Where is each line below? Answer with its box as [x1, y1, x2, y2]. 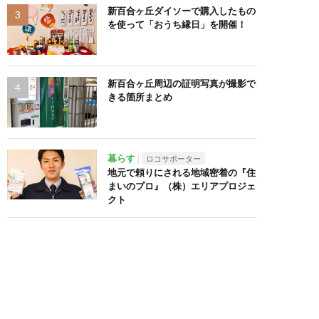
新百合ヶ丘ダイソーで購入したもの [108, 4, 256, 16]
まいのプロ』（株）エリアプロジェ [108, 179, 256, 192]
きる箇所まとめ [108, 90, 172, 103]
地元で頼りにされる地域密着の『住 [108, 166, 256, 178]
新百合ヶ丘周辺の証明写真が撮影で [108, 77, 256, 89]
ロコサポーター [146, 153, 201, 163]
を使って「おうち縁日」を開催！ [108, 18, 246, 30]
